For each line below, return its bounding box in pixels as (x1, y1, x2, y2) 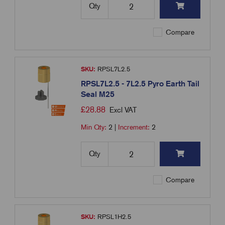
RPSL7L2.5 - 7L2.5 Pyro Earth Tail (81, 79, 200, 89)
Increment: (118, 123, 152, 132)
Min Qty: (81, 123, 109, 132)
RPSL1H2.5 (95, 213, 132, 221)
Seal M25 (81, 89, 115, 99)
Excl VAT (109, 105, 137, 115)
